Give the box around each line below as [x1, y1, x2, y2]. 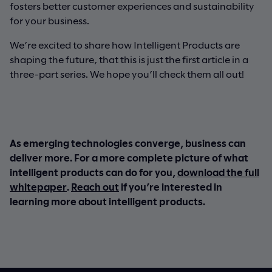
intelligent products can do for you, [10, 166, 177, 178]
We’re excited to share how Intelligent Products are [10, 38, 240, 50]
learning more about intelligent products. [10, 195, 205, 207]
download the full [177, 166, 259, 178]
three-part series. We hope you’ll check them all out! [10, 67, 244, 80]
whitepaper [10, 180, 67, 192]
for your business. [10, 14, 89, 26]
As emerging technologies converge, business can [10, 137, 246, 149]
